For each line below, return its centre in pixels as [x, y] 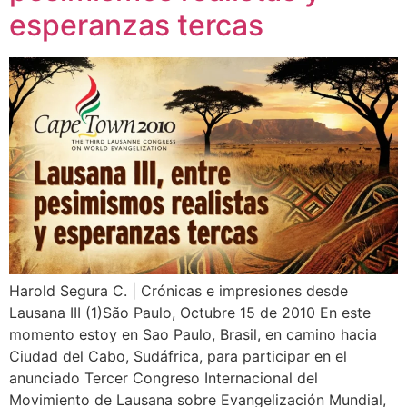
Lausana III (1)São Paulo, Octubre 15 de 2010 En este [190, 313]
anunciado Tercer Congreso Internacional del [164, 378]
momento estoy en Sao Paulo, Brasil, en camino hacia [193, 335]
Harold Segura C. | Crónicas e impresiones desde [179, 291]
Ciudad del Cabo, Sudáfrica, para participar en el [178, 357]
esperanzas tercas [136, 25]
